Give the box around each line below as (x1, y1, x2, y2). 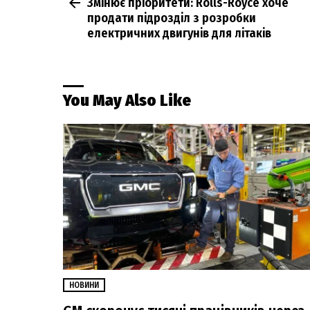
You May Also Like (63, 91, 191, 111)
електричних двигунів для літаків (87, 26, 271, 42)
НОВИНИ (69, 280, 99, 290)
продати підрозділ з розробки (87, 10, 256, 26)
